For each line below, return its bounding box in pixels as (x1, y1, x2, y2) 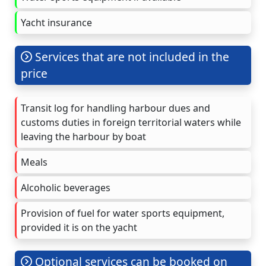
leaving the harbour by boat (21, 129, 146, 143)
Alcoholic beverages (21, 180, 110, 194)
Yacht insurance (21, 15, 92, 29)
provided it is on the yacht (21, 220, 137, 234)
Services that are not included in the (32, 48, 230, 65)
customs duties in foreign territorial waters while (21, 115, 241, 129)
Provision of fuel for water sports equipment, (21, 206, 224, 220)
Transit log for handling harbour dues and (21, 101, 210, 115)
